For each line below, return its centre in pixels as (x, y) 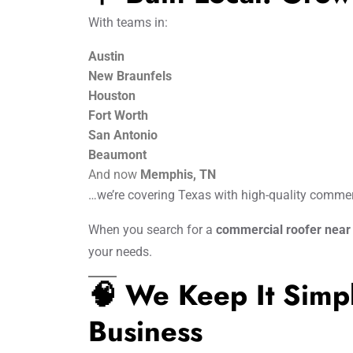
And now (114, 175)
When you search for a (152, 230)
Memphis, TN (178, 175)
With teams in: (128, 22)
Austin (106, 56)
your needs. (120, 252)
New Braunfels (130, 76)
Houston (112, 96)
